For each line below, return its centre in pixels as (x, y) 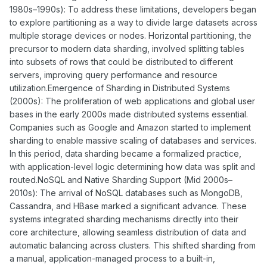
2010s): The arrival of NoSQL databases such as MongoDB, (126, 193)
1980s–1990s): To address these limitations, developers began (133, 10)
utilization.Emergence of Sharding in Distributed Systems (120, 88)
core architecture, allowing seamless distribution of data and (128, 232)
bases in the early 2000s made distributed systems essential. (129, 114)
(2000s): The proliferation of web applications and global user (132, 101)
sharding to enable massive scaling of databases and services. (133, 141)
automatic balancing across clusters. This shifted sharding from (133, 246)
